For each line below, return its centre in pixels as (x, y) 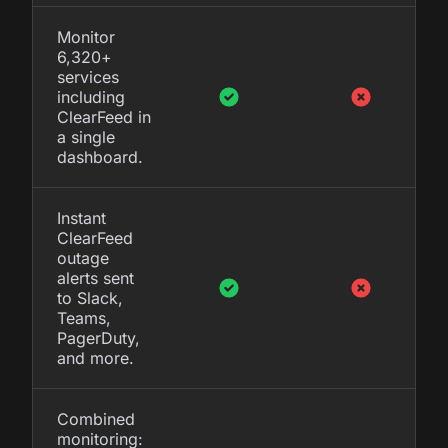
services (88, 76)
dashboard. (100, 156)
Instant (81, 217)
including (91, 96)
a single (86, 136)
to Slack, (90, 297)
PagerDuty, (98, 337)
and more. (95, 357)
